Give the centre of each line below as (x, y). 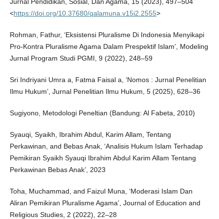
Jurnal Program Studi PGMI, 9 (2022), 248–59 (81, 58)
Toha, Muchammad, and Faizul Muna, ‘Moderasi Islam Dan (101, 191)
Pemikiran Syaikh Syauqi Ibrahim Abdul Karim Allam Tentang (103, 158)
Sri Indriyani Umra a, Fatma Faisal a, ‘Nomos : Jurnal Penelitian (108, 80)
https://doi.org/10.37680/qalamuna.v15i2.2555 (85, 13)
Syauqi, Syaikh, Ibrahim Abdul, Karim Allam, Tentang (90, 135)
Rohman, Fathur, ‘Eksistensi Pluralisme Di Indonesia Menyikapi (107, 35)
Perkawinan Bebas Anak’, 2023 (57, 170)
